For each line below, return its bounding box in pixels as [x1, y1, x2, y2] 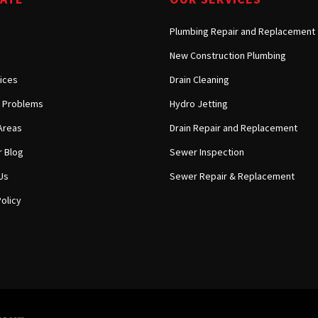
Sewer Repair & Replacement [170, 170, 295, 183]
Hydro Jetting [170, 97, 228, 111]
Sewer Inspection [170, 146, 244, 159]
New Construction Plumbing [170, 49, 286, 62]
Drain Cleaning [170, 73, 229, 87]
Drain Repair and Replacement [170, 121, 297, 135]
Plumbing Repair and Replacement [170, 25, 315, 38]
